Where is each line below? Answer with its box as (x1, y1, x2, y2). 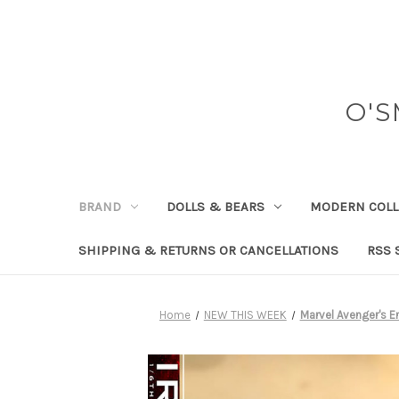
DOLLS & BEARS (166, 198, 265, 215)
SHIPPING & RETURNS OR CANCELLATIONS (78, 241, 338, 258)
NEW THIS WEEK (203, 307, 287, 322)
